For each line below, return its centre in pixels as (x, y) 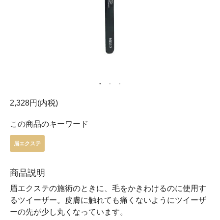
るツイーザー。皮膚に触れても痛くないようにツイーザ (108, 200)
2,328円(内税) (34, 103)
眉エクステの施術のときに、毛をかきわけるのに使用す (108, 188)
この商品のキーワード (49, 124)
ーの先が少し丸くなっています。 (69, 212)
